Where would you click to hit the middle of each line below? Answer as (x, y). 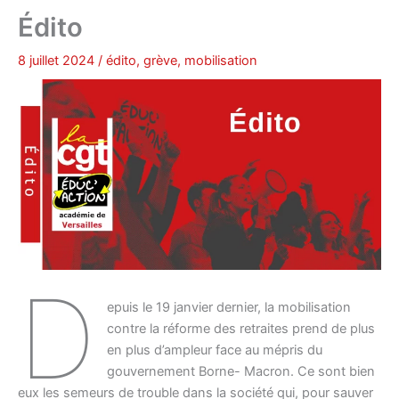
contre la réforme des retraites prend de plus (241, 328)
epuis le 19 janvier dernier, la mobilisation (229, 307)
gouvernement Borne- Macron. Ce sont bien (241, 371)
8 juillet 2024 (58, 61)
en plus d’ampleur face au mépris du (215, 350)
